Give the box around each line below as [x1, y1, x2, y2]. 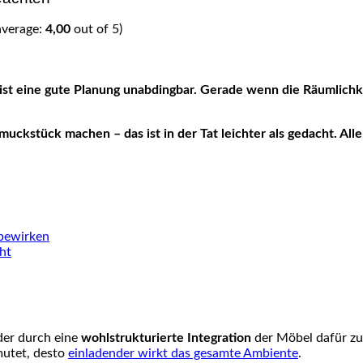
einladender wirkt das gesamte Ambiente [68, 347, 298, 361]
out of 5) [70, 23, 122, 36]
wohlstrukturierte [81, 331, 184, 345]
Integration [184, 331, 251, 345]
